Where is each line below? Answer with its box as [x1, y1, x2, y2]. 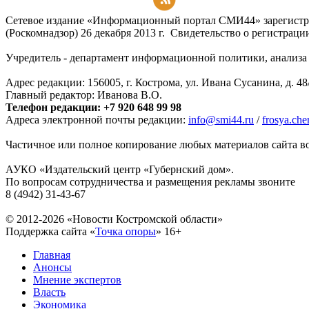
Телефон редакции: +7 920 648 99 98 [6, 101, 181, 114]
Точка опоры [95, 226, 156, 238]
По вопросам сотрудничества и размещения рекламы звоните [6, 176, 295, 188]
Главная [33, 249, 70, 261]
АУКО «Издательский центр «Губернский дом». [6, 163, 234, 176]
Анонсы [33, 261, 72, 274]
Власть [33, 286, 66, 299]
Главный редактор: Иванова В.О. [6, 89, 162, 101]
